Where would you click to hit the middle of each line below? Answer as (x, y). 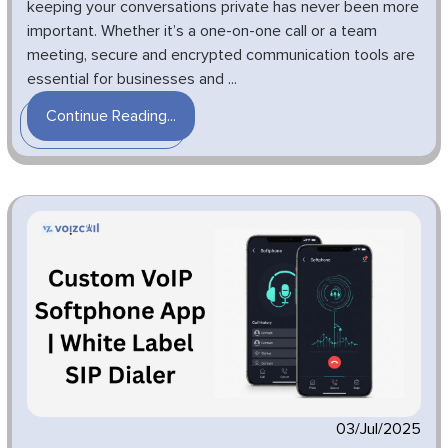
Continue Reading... (111, 116)
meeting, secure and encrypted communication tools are (221, 55)
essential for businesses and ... (132, 79)
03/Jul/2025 (378, 429)
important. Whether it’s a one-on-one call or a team (202, 31)
